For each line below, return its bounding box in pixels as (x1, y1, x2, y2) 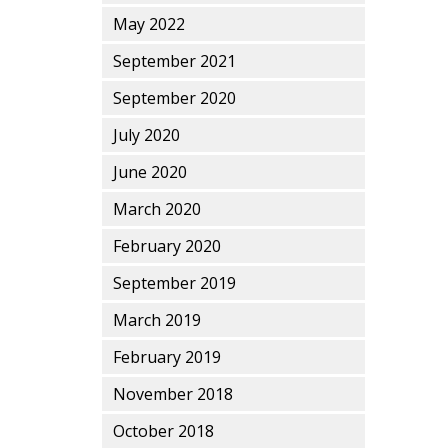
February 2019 (113, 346, 221, 368)
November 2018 (113, 383, 233, 405)
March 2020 (113, 198, 201, 220)
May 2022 (113, 13, 185, 35)
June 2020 (113, 161, 187, 183)
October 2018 (113, 420, 214, 442)
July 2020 (113, 124, 180, 146)
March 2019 (113, 309, 201, 331)
